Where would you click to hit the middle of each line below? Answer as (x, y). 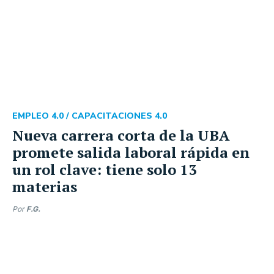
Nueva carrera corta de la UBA (121, 135)
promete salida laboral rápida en (131, 152)
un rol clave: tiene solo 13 (105, 169)
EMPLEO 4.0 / (42, 116)
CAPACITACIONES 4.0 (119, 116)
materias (45, 186)
